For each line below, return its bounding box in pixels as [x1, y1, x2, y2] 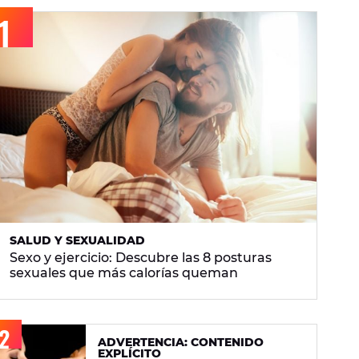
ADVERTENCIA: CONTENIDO [98, 335, 264, 350]
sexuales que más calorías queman [10, 265, 238, 281]
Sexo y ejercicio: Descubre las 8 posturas [10, 250, 272, 266]
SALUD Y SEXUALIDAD [10, 233, 145, 248]
